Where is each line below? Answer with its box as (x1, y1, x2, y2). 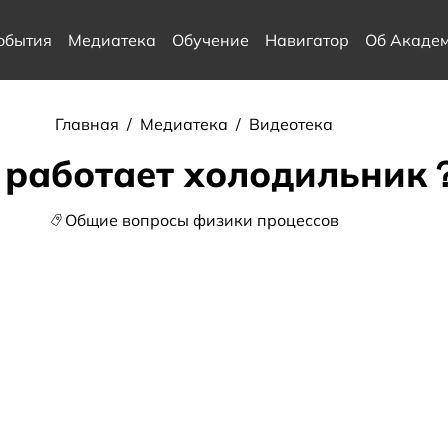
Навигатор (264, 30, 349, 50)
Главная (55, 114, 124, 134)
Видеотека (249, 114, 334, 134)
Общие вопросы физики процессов (64, 210, 339, 230)
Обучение (171, 30, 249, 50)
